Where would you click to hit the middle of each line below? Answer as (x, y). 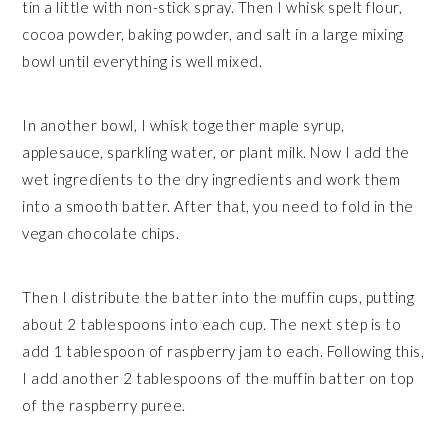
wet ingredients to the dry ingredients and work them (211, 179)
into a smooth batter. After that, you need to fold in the (218, 206)
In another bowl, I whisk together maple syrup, (183, 125)
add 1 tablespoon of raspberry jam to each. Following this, (223, 351)
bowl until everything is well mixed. (142, 61)
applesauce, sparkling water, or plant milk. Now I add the (216, 152)
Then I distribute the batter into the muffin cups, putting (218, 297)
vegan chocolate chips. (101, 233)
